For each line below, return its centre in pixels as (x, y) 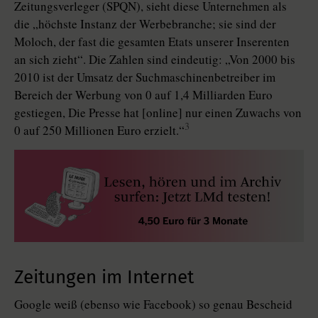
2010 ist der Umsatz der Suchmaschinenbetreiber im (145, 77)
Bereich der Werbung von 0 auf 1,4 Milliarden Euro (143, 95)
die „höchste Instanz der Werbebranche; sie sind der (145, 24)
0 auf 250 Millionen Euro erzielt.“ (99, 130)
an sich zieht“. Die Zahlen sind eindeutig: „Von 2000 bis (155, 59)
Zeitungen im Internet (104, 278)
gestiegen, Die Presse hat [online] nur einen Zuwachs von (158, 113)
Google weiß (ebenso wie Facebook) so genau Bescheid (153, 305)
